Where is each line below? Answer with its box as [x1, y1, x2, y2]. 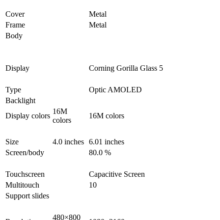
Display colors [5, 111, 50, 120]
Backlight [5, 96, 35, 105]
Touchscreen [5, 170, 45, 179]
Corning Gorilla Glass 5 [89, 64, 163, 73]
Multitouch [5, 181, 39, 190]
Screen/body [5, 148, 44, 157]
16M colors [89, 111, 124, 120]
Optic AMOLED [89, 85, 142, 94]
